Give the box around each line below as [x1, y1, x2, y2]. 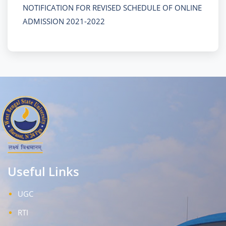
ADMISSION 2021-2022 [23, 16, 105, 26]
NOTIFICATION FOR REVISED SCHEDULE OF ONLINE [23, 2, 202, 13]
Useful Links [8, 162, 79, 180]
